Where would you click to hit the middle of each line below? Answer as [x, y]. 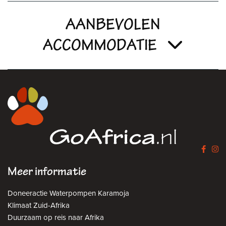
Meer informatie [47, 172]
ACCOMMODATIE [100, 45]
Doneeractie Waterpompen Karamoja [68, 193]
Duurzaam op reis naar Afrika [56, 217]
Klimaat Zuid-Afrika [39, 205]
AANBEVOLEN [113, 25]
